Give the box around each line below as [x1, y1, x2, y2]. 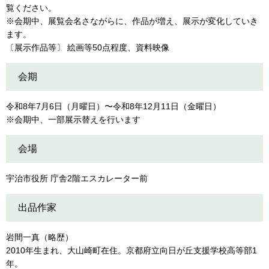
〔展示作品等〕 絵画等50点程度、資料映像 [6, 43, 178, 52]
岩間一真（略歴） [6, 232, 73, 242]
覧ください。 [6, 3, 56, 13]
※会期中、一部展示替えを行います [6, 115, 141, 124]
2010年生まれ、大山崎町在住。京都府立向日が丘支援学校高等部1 [6, 246, 257, 255]
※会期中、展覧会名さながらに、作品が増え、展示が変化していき [6, 16, 258, 26]
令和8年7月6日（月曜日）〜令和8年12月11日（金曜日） [6, 101, 221, 111]
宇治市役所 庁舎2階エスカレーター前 [6, 174, 148, 183]
